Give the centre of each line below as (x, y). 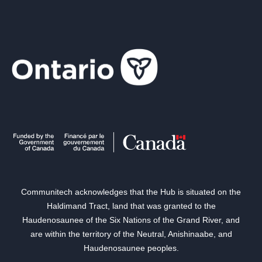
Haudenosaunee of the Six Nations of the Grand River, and (131, 220)
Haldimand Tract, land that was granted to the (131, 206)
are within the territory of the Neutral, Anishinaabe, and (131, 234)
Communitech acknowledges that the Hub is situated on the (131, 192)
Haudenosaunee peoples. (131, 248)
